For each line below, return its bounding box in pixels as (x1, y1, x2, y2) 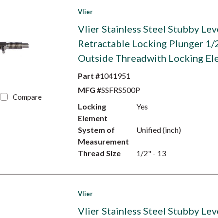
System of (77, 125, 115, 134)
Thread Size (77, 148, 121, 158)
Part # (77, 71, 100, 80)
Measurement (77, 137, 129, 146)
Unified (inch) (136, 125, 181, 134)
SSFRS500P (101, 85, 140, 94)
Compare (13, 92, 42, 101)
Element (77, 113, 108, 123)
